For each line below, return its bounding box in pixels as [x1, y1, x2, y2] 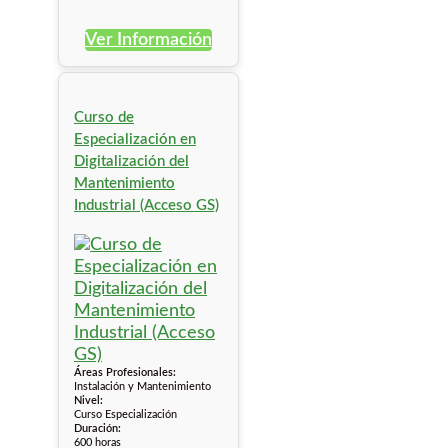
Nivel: [74, 395, 103, 407]
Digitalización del [74, 154, 189, 170]
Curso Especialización [74, 409, 177, 421]
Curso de [74, 110, 134, 126]
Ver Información [84, 31, 212, 50]
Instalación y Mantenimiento [74, 381, 211, 393]
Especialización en [74, 132, 196, 148]
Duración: [74, 423, 121, 435]
